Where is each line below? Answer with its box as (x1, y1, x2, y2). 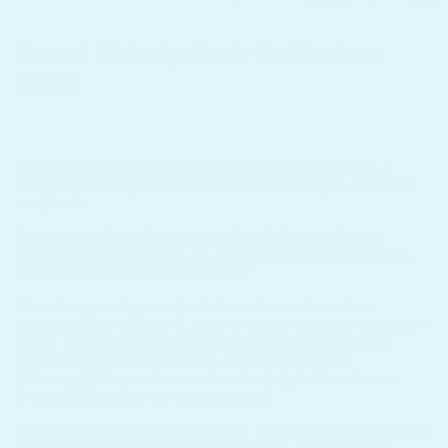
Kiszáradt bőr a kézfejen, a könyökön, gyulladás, (15, 226, 386, 248)
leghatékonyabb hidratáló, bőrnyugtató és (15, 350, 350, 372)
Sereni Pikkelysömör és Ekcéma (15, 38, 383, 70)
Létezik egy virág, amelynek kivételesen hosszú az (15, 296, 375, 318)
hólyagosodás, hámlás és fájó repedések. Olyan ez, (15, 244, 411, 266)
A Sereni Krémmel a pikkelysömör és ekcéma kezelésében (15, 420, 426, 442)
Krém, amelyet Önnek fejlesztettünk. (15, 386, 280, 408)
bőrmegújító (15, 368, 116, 390)
